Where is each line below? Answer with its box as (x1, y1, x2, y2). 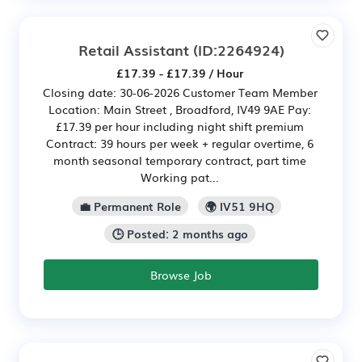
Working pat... (141, 169, 219, 186)
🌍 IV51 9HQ (205, 198, 275, 215)
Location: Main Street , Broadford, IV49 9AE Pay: (48, 101, 311, 118)
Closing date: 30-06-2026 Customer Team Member (42, 84, 318, 101)
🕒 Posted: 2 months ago (112, 225, 248, 242)
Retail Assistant (78, 39, 189, 61)
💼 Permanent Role (78, 198, 181, 215)
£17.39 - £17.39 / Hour (116, 65, 243, 82)
